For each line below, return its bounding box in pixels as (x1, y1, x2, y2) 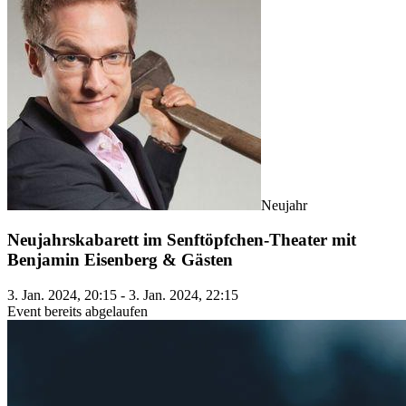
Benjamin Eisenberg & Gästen (7, 250, 233, 270)
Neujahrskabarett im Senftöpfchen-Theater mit (7, 230, 356, 250)
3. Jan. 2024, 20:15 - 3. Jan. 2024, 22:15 (7, 287, 238, 303)
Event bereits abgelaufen (7, 304, 148, 319)
